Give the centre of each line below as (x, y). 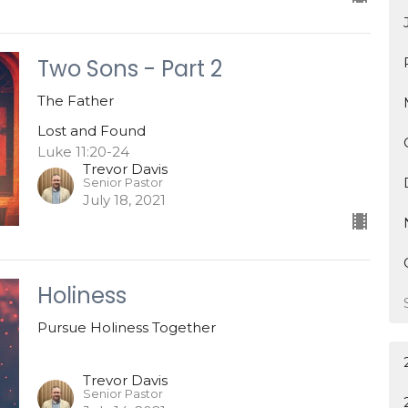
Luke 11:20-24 (83, 151)
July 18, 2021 (124, 199)
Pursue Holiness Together (126, 327)
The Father (75, 100)
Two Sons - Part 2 (129, 68)
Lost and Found (91, 130)
